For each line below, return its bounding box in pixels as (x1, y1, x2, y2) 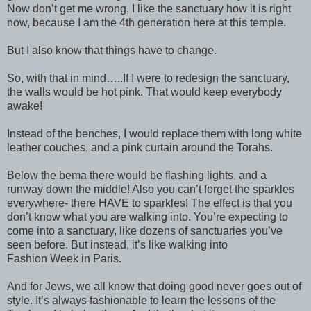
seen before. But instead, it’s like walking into (7, 239, 228, 251)
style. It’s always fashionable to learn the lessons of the (7, 294, 276, 307)
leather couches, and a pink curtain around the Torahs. (7, 142, 273, 154)
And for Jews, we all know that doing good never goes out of (7, 280, 301, 293)
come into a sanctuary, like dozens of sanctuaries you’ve (7, 225, 283, 237)
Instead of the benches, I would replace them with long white (7, 128, 302, 140)
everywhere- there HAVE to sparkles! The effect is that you (7, 197, 292, 210)
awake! (7, 100, 42, 112)
